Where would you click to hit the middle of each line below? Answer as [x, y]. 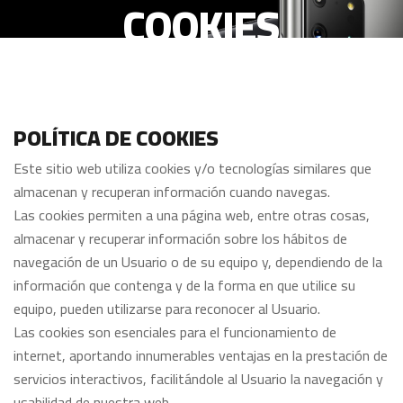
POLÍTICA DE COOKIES [116, 138]
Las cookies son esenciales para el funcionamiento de [175, 332]
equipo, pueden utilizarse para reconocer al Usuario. [167, 309]
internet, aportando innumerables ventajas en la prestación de [201, 355]
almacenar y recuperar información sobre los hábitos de [180, 238]
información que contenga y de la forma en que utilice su [184, 285]
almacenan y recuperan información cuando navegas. [172, 192]
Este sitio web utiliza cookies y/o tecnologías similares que [193, 168]
